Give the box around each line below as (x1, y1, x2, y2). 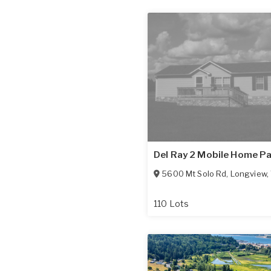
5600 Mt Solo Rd (162, 168, 227, 178)
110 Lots (154, 198, 189, 209)
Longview (230, 168, 267, 178)
